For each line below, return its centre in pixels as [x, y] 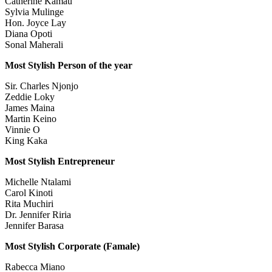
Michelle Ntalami [38, 182]
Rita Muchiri [29, 204]
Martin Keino [31, 119]
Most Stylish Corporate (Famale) [72, 246]
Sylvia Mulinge [34, 12]
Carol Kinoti [29, 193]
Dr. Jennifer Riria [38, 215]
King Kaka [26, 141]
